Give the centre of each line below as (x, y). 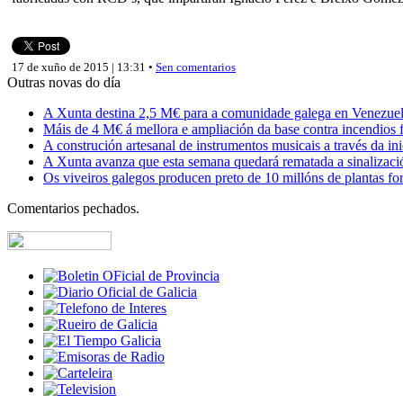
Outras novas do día (64, 82)
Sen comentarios (196, 67)
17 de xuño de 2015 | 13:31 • (84, 67)
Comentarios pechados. (73, 208)
